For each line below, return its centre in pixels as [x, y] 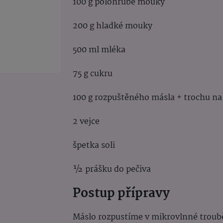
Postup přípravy [122, 193]
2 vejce [86, 121]
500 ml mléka [101, 50]
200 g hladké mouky [112, 26]
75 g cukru [95, 74]
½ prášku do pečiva [112, 169]
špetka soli [94, 145]
